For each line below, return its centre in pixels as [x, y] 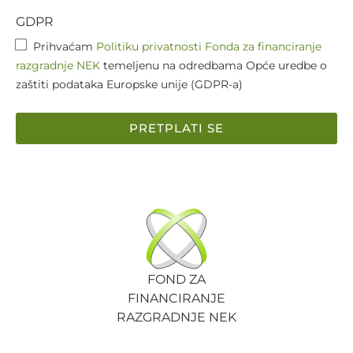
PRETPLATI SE [176, 128]
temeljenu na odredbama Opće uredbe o [214, 65]
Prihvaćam [65, 46]
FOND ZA [176, 279]
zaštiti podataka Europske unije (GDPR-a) [129, 84]
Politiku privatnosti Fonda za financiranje [209, 46]
